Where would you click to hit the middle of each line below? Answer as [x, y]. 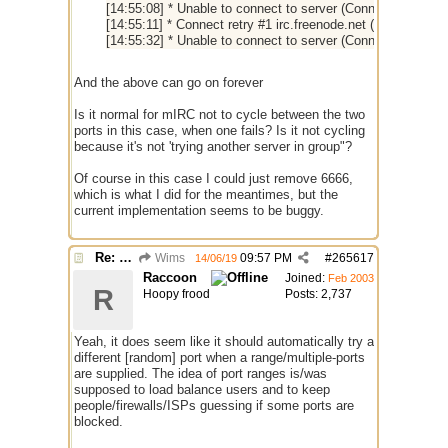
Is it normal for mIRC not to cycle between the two [219, 114]
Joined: [306, 278]
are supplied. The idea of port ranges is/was [200, 373]
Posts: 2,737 [318, 294]
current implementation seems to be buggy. [199, 210]
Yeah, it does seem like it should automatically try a [224, 341]
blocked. [98, 421]
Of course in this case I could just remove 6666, [213, 178]
